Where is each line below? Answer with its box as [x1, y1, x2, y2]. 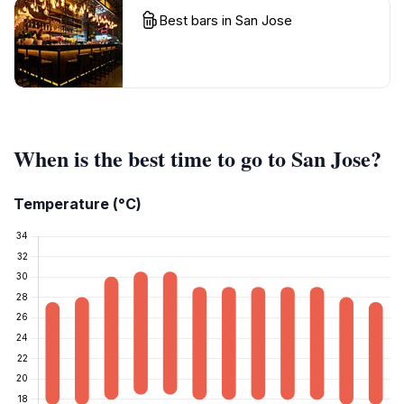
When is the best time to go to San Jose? [14, 142, 381, 175]
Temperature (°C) [14, 195, 142, 214]
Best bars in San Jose [159, 12, 292, 30]
